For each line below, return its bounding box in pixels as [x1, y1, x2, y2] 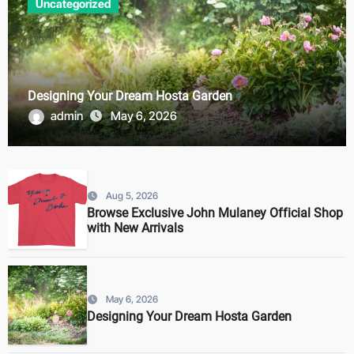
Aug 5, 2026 [105, 190, 158, 202]
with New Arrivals [86, 220, 183, 236]
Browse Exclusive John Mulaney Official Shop [86, 205, 343, 221]
